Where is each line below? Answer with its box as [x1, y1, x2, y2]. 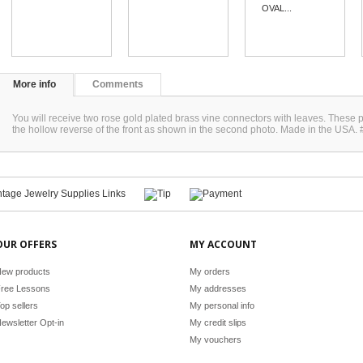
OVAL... [262, 3, 293, 13]
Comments [92, 79, 143, 90]
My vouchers [190, 335, 241, 344]
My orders [190, 267, 230, 276]
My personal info [190, 301, 254, 310]
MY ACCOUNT [190, 237, 257, 251]
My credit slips [190, 318, 246, 327]
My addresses [190, 284, 246, 293]
